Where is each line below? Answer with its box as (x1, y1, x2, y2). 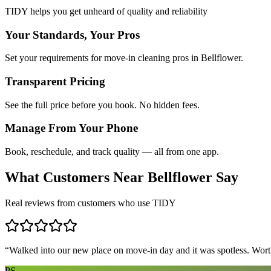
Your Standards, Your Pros (5, 28, 140, 41)
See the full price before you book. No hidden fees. (5, 99, 200, 110)
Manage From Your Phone (5, 122, 138, 135)
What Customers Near (5, 169, 148, 186)
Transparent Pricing (5, 74, 105, 88)
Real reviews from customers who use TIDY (5, 197, 176, 208)
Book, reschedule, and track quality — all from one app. (5, 146, 219, 157)
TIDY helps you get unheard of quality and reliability (5, 5, 207, 16)
